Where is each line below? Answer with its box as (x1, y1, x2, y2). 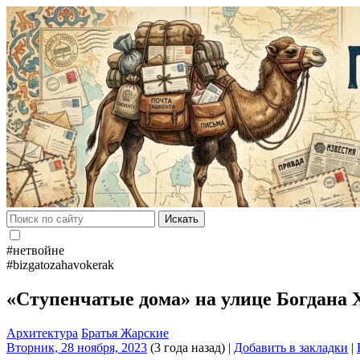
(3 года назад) (147, 340, 225, 354)
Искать (165, 213, 198, 225)
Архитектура (6, 325, 78, 340)
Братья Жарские (81, 325, 169, 340)
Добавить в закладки (234, 340, 348, 354)
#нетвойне (6, 243, 64, 257)
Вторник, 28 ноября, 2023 (6, 340, 147, 354)
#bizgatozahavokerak (6, 258, 114, 272)
